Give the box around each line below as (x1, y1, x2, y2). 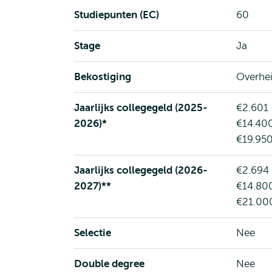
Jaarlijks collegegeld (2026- (74, 165, 208, 176)
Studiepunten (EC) (74, 9, 159, 21)
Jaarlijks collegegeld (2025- (74, 102, 208, 114)
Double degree (74, 258, 144, 270)
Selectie (74, 227, 111, 239)
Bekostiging (74, 71, 131, 83)
